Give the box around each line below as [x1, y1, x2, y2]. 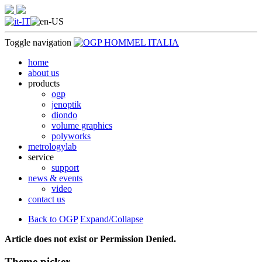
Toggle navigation [5, 37, 71, 47]
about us [28, 68, 59, 78]
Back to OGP [28, 214, 78, 224]
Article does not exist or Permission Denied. [5, 234, 176, 244]
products [28, 78, 60, 88]
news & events [28, 173, 82, 183]
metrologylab [28, 142, 77, 151]
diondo [51, 110, 77, 120]
